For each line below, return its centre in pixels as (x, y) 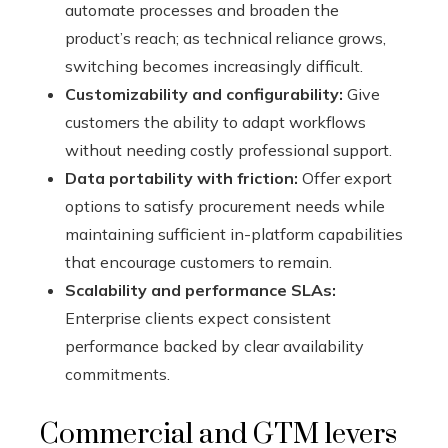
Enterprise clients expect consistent (198, 318)
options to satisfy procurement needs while (225, 206)
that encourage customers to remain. (198, 262)
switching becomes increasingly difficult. (214, 66)
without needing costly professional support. (228, 150)
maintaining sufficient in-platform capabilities (234, 234)
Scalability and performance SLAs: (200, 290)
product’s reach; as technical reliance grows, (225, 38)
